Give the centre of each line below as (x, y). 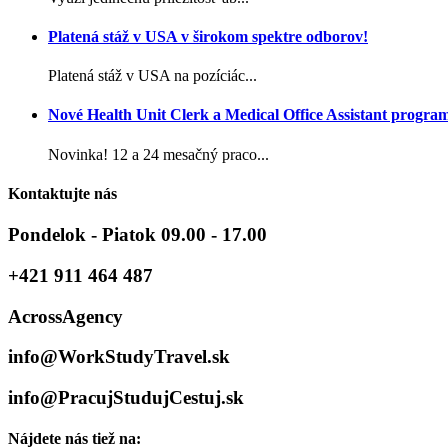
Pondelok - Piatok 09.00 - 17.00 (137, 235)
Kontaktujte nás (62, 193)
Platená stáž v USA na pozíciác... (152, 76)
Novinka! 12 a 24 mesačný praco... (158, 154)
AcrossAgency (65, 316)
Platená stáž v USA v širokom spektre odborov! (208, 36)
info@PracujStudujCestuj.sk (126, 397)
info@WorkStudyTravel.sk (119, 357)
